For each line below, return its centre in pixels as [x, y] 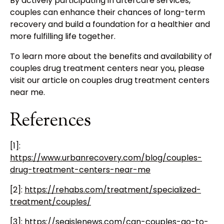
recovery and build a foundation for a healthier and [110, 24]
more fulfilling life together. [63, 36]
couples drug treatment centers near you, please [107, 68]
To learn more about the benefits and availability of [111, 56]
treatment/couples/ [50, 202]
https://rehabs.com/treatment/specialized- [113, 190]
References [50, 121]
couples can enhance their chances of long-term [107, 12]
